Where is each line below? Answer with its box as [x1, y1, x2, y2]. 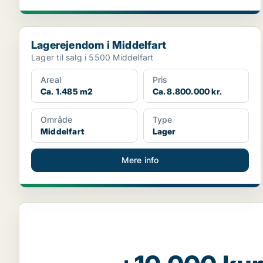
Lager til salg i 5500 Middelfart [31, 52, 154, 62]
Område [41, 114, 73, 124]
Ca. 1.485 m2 [41, 86, 93, 96]
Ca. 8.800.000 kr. [152, 86, 222, 96]
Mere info [121, 155, 159, 165]
